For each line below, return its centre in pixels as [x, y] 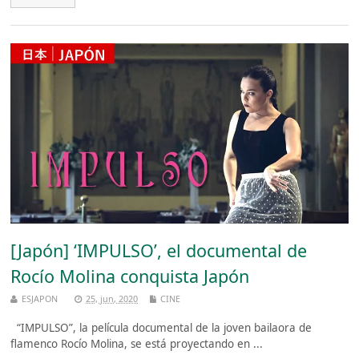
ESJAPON [40, 299]
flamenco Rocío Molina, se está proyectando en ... [137, 344]
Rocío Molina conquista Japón [130, 276]
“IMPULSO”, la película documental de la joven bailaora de [161, 328]
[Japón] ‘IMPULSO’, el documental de [159, 251]
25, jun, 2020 [112, 299]
